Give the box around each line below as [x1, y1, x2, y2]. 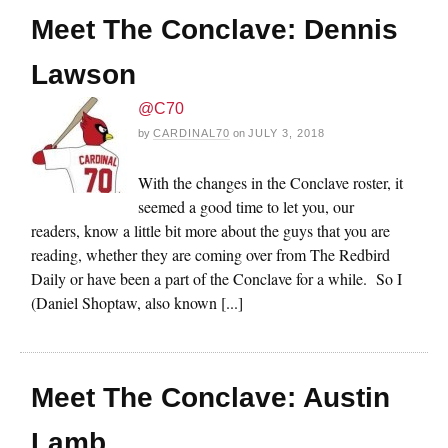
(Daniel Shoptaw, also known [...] [31, 291, 243, 313]
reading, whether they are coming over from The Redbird [31, 243, 390, 265]
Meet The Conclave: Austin [31, 381, 390, 413]
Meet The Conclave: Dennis [31, 13, 398, 45]
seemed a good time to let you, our [138, 195, 354, 217]
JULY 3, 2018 [248, 126, 325, 139]
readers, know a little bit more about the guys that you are [31, 219, 390, 241]
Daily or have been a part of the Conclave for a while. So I [31, 267, 402, 289]
